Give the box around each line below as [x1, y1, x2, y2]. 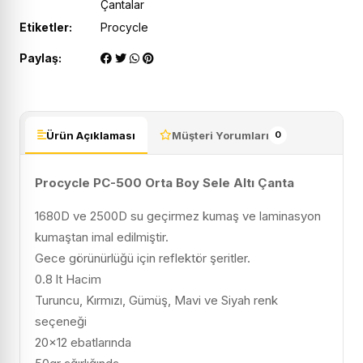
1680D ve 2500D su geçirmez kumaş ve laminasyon [35, 207, 321, 224]
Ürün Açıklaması [46, 128, 135, 142]
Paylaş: [19, 50, 62, 65]
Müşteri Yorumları [172, 128, 269, 142]
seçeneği [35, 313, 87, 329]
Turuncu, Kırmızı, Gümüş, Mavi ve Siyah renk [35, 292, 278, 308]
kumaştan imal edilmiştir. [35, 228, 169, 245]
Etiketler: [19, 19, 72, 34]
